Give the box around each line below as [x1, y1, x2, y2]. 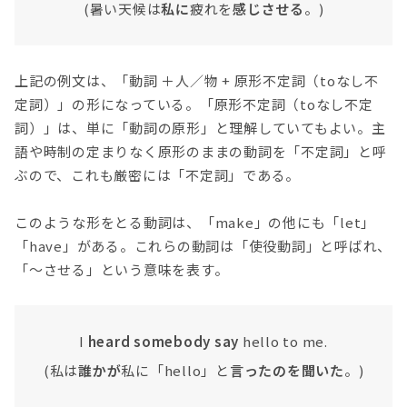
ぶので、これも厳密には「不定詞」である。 [15, 164, 300, 184]
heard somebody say [87, 332, 240, 352]
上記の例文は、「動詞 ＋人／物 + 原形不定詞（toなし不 [15, 70, 379, 90]
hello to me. [239, 332, 328, 352]
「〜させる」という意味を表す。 [15, 260, 229, 280]
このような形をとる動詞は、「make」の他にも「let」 [15, 213, 375, 233]
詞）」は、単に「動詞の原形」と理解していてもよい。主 [15, 117, 386, 137]
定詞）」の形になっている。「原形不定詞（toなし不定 [15, 94, 373, 114]
